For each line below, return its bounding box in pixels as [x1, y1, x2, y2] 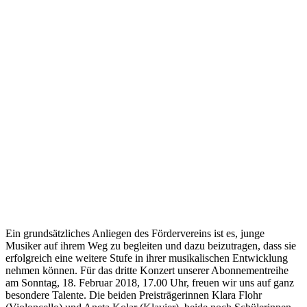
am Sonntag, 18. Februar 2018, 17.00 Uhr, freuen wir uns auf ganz [5, 277, 294, 289]
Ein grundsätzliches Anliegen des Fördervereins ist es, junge [5, 228, 265, 240]
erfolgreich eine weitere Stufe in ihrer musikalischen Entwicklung [5, 252, 288, 265]
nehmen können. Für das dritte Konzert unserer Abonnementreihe [5, 265, 288, 277]
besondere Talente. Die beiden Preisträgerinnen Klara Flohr [5, 289, 262, 302]
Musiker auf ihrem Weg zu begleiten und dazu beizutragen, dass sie [5, 240, 296, 252]
